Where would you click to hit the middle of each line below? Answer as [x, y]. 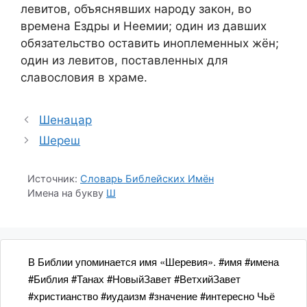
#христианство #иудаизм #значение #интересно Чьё [151, 296]
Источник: [52, 179]
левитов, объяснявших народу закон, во [136, 9]
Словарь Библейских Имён [147, 179]
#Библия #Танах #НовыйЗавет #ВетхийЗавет [134, 279]
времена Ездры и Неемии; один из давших [144, 26]
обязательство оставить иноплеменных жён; [150, 43]
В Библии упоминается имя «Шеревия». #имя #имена [153, 261]
